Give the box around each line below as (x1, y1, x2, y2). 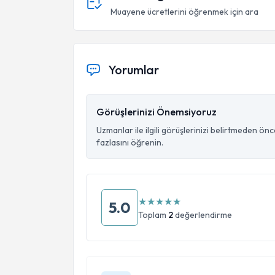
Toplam (138, 209, 168, 220)
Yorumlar (108, 62, 159, 77)
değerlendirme (173, 209, 232, 220)
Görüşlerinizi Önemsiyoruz (96, 106, 217, 118)
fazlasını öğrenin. (96, 137, 163, 148)
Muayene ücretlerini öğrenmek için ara (110, 6, 258, 17)
